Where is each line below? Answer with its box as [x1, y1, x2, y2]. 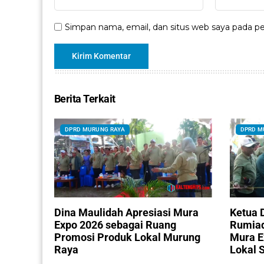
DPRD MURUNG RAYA [65, 126, 125, 133]
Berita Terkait [54, 93, 115, 105]
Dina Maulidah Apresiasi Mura [54, 206, 199, 219]
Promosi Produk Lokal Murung [54, 230, 200, 243]
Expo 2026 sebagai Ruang [54, 218, 176, 231]
